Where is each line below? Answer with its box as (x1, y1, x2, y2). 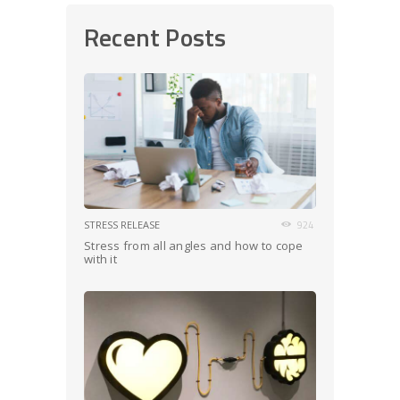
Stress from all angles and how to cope (84, 237, 304, 254)
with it (84, 250, 117, 267)
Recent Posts (84, 18, 227, 57)
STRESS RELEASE (84, 217, 160, 231)
